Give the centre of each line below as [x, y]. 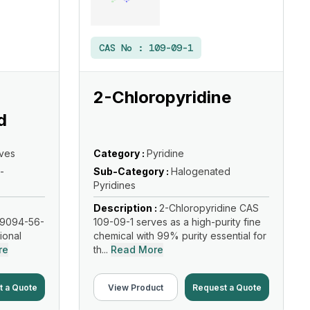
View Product [136, 287]
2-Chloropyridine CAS [209, 208]
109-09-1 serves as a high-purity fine [177, 222]
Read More [137, 249]
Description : [126, 208]
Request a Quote [227, 287]
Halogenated [201, 171]
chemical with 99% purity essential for [180, 236]
